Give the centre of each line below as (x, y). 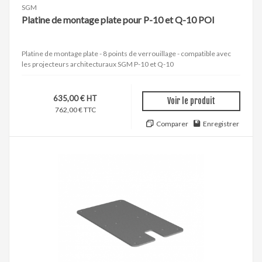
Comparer (172, 123)
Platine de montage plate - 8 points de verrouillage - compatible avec (126, 53)
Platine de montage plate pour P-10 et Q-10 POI (118, 19)
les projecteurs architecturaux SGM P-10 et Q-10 (98, 64)
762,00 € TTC (75, 109)
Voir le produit (191, 101)
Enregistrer (221, 123)
